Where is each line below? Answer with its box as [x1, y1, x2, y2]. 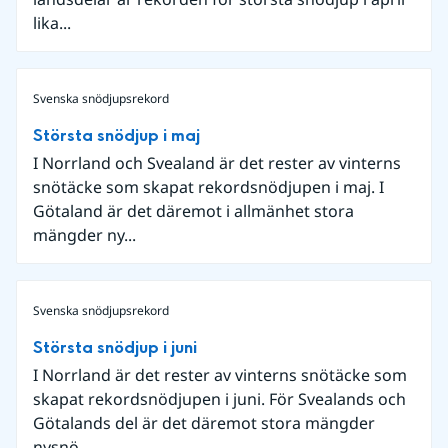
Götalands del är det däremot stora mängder [33, 412, 375, 434]
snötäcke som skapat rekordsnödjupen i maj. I [33, 176, 384, 198]
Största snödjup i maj [33, 124, 200, 147]
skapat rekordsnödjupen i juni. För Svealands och [33, 388, 406, 410]
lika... [33, 12, 71, 34]
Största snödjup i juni [33, 336, 197, 359]
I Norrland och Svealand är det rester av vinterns [33, 152, 401, 174]
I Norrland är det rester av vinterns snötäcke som [33, 364, 407, 386]
